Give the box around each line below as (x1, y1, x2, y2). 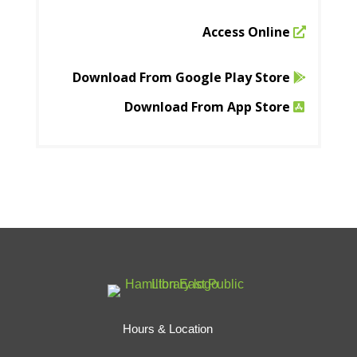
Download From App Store (124, 97, 290, 116)
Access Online (202, 22, 290, 41)
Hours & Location (122, 321, 213, 335)
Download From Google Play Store (72, 68, 290, 86)
